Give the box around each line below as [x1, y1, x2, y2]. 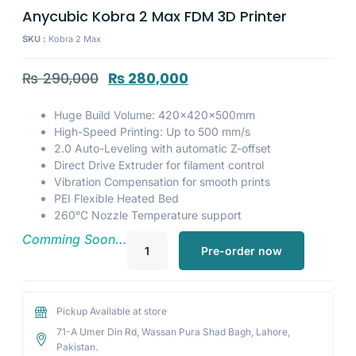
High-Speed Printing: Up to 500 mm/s [54, 125, 250, 139]
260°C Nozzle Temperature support [54, 208, 242, 222]
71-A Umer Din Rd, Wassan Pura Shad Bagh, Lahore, [56, 326, 290, 339]
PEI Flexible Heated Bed [54, 192, 179, 206]
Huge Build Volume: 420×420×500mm [54, 108, 255, 122]
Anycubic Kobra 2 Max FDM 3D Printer [22, 6, 287, 26]
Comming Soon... [22, 231, 127, 248]
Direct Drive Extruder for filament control [54, 158, 264, 172]
